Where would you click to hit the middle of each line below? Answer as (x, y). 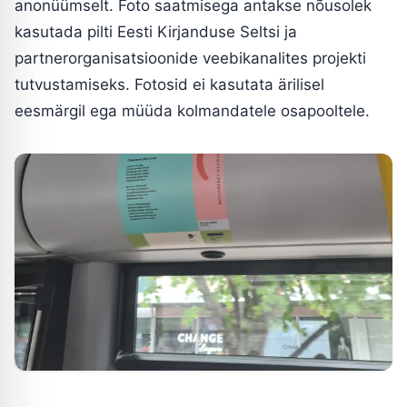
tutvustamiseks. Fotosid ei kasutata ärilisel (169, 84)
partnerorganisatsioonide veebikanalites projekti (190, 58)
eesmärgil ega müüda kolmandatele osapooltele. (192, 110)
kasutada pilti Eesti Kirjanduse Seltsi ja (156, 31)
